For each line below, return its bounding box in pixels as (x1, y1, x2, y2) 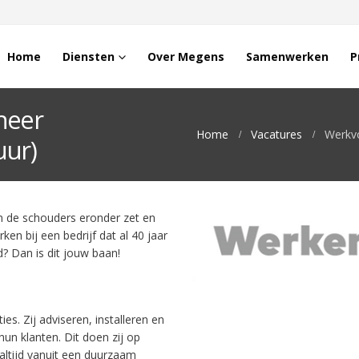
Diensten (63, 49, 115, 64)
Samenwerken (246, 49, 329, 64)
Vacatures (251, 127, 302, 142)
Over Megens (147, 49, 224, 64)
